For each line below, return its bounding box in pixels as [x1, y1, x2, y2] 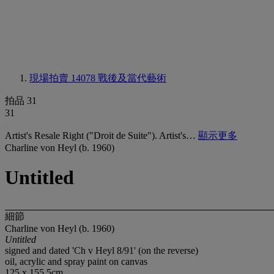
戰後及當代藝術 [98, 73, 166, 83]
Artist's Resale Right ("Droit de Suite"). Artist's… [5, 130, 198, 141]
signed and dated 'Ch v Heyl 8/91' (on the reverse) [5, 245, 198, 256]
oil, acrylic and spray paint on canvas [5, 256, 147, 267]
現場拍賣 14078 [29, 73, 98, 83]
